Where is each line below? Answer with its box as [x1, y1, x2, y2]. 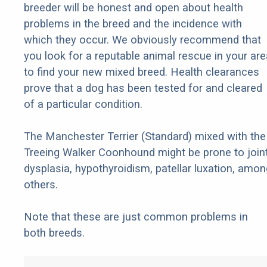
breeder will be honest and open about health [24, 1, 243, 14]
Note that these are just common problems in [24, 210, 248, 223]
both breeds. [24, 226, 85, 240]
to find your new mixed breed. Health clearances [24, 66, 259, 79]
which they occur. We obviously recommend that [24, 33, 261, 46]
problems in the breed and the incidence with [24, 17, 242, 30]
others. [24, 178, 58, 191]
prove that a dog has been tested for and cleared [24, 82, 262, 95]
